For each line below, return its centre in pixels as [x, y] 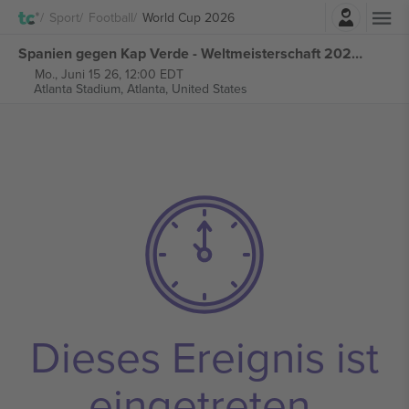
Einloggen [255, 12]
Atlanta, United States [187, 89]
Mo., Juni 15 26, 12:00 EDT [109, 74]
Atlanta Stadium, [80, 89]
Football [111, 17]
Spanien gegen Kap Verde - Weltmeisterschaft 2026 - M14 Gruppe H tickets [357, 53]
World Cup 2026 [189, 17]
